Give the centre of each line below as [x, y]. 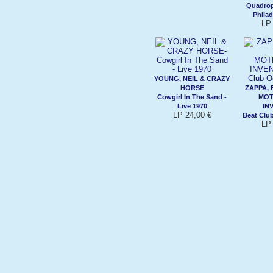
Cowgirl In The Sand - [192, 97]
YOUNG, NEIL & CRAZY [192, 78]
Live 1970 [192, 106]
